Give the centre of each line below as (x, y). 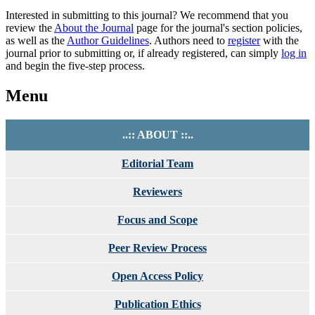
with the (279, 40)
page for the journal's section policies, (218, 27)
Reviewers (157, 191)
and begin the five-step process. (75, 65)
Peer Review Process (157, 247)
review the (30, 27)
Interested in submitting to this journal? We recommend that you (147, 15)
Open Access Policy (157, 276)
